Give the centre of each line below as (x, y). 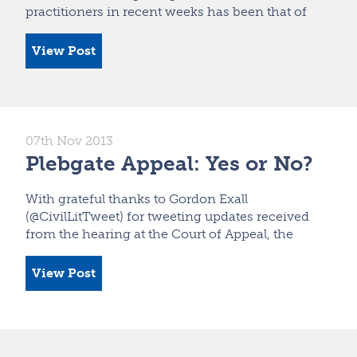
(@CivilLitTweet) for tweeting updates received (167, 216)
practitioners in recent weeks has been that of (166, 11)
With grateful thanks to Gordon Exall (137, 198)
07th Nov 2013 (69, 140)
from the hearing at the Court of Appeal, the (159, 233)
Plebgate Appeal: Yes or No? (169, 163)
